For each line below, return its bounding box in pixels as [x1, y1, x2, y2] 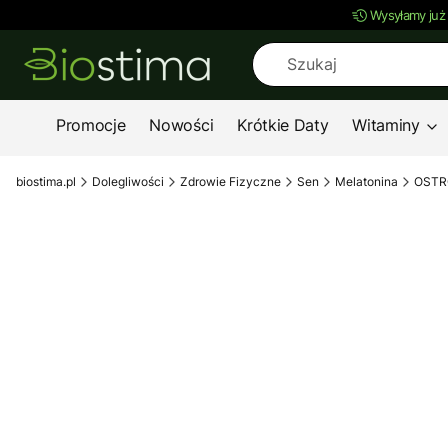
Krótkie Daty [237, 115, 329, 135]
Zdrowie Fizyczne [180, 173, 281, 189]
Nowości [149, 115, 214, 135]
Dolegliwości [92, 173, 164, 189]
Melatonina [335, 173, 398, 189]
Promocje [56, 115, 126, 135]
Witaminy [352, 115, 420, 135]
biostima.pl [16, 173, 76, 189]
